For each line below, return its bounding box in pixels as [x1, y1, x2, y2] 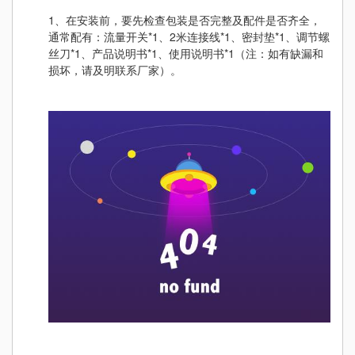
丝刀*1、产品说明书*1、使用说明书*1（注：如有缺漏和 [48, 44, 323, 61]
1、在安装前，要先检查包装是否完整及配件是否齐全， [48, 11, 321, 28]
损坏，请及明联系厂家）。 [48, 61, 181, 78]
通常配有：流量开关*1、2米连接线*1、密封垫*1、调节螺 [48, 28, 330, 44]
